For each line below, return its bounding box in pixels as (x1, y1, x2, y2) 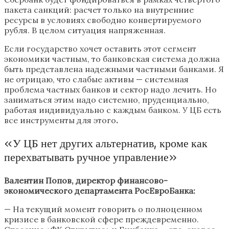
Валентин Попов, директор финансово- (4, 175, 168, 186)
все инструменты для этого (4, 115, 116, 126)
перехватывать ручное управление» (4, 150, 177, 165)
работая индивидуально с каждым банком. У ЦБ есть (4, 105, 221, 116)
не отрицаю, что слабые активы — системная (4, 74, 189, 85)
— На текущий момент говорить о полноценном (4, 204, 202, 215)
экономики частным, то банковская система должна (4, 54, 220, 64)
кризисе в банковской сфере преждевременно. (4, 214, 199, 225)
